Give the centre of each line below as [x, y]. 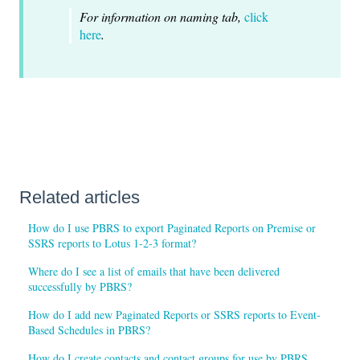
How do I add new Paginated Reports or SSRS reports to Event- [175, 315]
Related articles [80, 198]
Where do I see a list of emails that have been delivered [154, 272]
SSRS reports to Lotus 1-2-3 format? [112, 243]
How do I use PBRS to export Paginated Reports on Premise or [172, 228]
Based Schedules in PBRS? [90, 330]
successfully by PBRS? [80, 287]
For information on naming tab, [162, 17]
